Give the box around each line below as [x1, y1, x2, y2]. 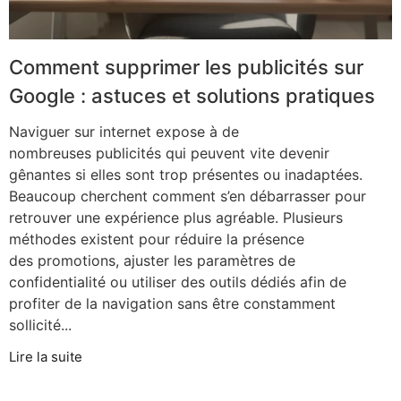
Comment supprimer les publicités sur [9, 55, 363, 79]
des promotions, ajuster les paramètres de [9, 251, 295, 269]
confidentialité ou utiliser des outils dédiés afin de [9, 272, 346, 291]
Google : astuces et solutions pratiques [9, 83, 375, 107]
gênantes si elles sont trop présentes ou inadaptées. [9, 165, 363, 183]
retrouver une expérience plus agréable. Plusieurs [9, 208, 343, 226]
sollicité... [9, 315, 72, 334]
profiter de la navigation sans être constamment [9, 294, 336, 312]
